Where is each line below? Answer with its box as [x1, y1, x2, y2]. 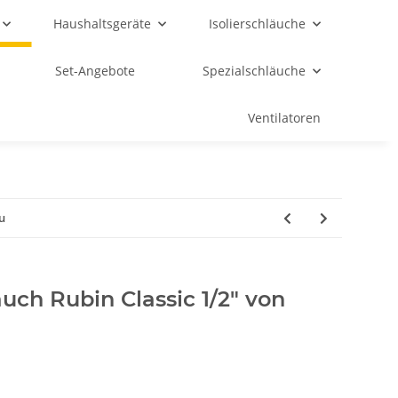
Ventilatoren [248, 109, 321, 126]
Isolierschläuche [208, 15, 306, 32]
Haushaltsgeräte [52, 15, 151, 32]
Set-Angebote [55, 62, 136, 79]
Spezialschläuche [202, 62, 306, 79]
